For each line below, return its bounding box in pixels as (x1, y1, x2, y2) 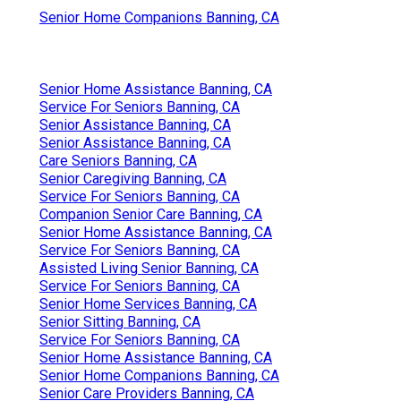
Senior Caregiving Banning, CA (39, 169, 226, 187)
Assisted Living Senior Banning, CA (39, 259, 259, 277)
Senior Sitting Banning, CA (39, 312, 200, 330)
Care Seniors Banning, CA (39, 151, 197, 169)
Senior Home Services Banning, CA (39, 294, 257, 312)
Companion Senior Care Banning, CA (39, 205, 262, 223)
